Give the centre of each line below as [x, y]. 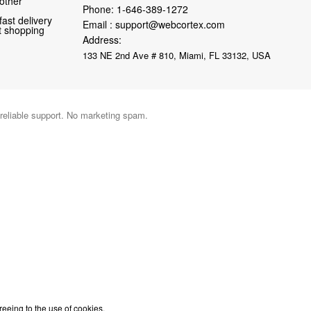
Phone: [99, 9]
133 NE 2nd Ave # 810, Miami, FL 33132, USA [176, 55]
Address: [102, 39]
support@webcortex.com [170, 24]
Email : [99, 24]
